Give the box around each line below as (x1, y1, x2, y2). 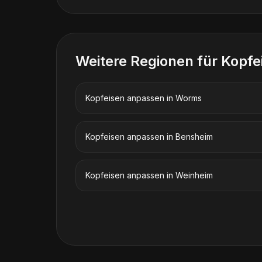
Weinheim (175, 170, 213, 180)
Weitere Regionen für (75, 53, 221, 70)
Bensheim (175, 132, 213, 142)
